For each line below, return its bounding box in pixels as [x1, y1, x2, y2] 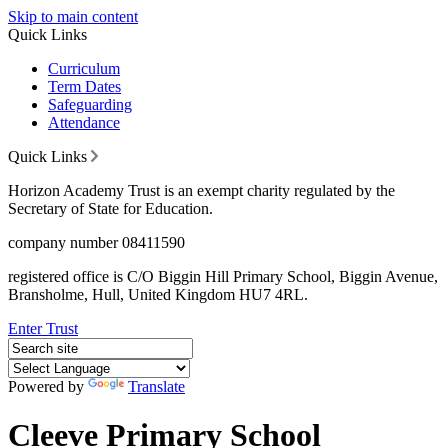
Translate [128, 378, 185, 395]
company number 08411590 [8, 234, 185, 251]
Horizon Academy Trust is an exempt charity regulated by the [8, 182, 395, 199]
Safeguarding [48, 96, 132, 113]
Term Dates [48, 78, 121, 95]
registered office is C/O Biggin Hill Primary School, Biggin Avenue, [8, 268, 438, 285]
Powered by [8, 378, 88, 395]
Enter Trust [8, 320, 78, 337]
